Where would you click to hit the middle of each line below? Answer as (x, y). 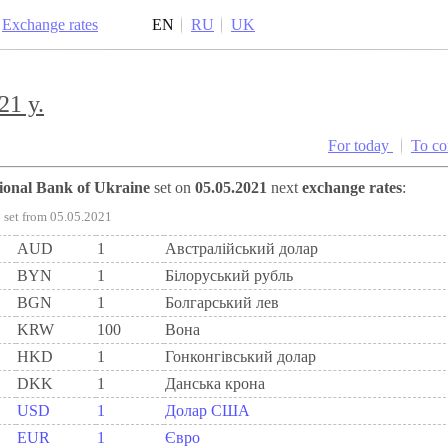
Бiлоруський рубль (229, 276)
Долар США (207, 411)
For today (365, 146)
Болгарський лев (222, 303)
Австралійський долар (241, 249)
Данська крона (215, 384)
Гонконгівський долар (240, 357)
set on (172, 188)
